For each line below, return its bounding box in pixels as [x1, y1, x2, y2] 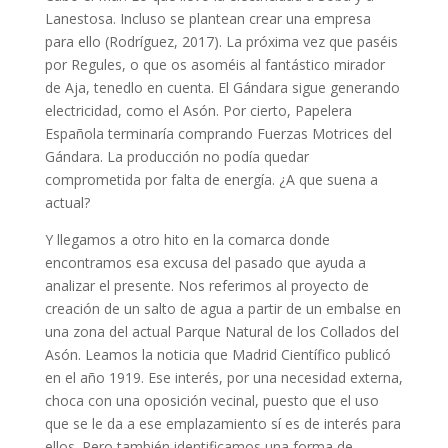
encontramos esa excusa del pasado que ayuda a [44, 253, 366, 273]
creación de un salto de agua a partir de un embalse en [44, 299, 401, 319]
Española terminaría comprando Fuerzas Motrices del [44, 124, 392, 144]
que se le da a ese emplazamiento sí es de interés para [44, 414, 401, 434]
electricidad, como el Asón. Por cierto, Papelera [44, 101, 352, 121]
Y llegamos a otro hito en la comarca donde [44, 230, 330, 250]
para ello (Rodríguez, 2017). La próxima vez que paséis [44, 32, 398, 52]
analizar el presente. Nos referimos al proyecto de [44, 276, 369, 296]
